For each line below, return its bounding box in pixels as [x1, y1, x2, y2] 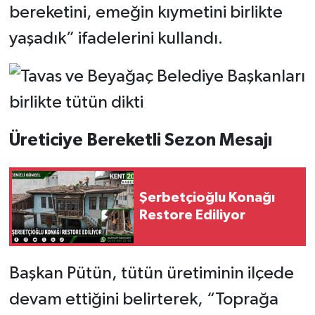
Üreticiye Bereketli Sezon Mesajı [8, 131, 272, 150]
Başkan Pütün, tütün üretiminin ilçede [8, 264, 294, 283]
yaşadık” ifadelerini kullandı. [8, 30, 223, 48]
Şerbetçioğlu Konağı [139, 191, 275, 205]
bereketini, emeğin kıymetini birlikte [8, 4, 283, 22]
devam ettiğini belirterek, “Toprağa [8, 290, 278, 309]
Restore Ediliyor [139, 208, 245, 223]
